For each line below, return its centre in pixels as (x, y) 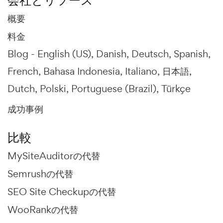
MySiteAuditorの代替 (54, 156)
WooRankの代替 (43, 210)
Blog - (22, 54)
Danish (111, 54)
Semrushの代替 (40, 174)
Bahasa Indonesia (82, 71)
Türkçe (176, 89)
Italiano (141, 71)
